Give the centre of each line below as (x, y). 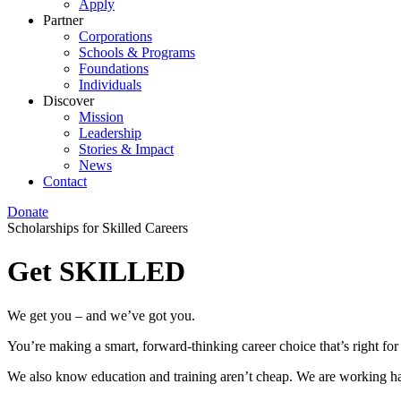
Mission (101, 117)
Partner (63, 20)
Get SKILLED (96, 272)
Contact (65, 181)
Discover (68, 101)
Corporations (115, 36)
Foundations (114, 68)
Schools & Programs (137, 52)
